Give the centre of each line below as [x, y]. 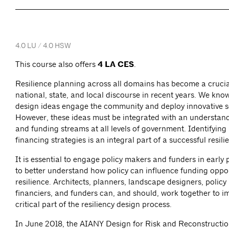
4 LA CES [116, 65]
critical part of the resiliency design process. [94, 204]
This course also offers [56, 64]
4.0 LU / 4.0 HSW [43, 46]
